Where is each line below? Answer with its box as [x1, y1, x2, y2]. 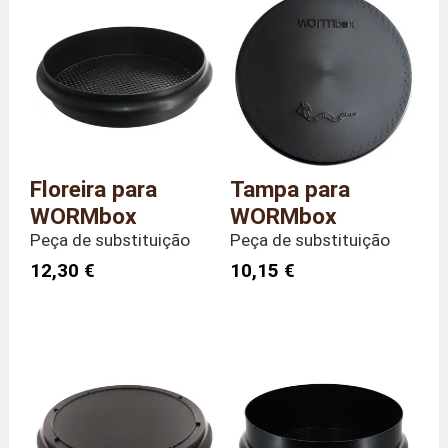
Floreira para [30, 175, 158, 203]
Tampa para [229, 175, 350, 203]
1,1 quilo [243, 10, 302, 30]
